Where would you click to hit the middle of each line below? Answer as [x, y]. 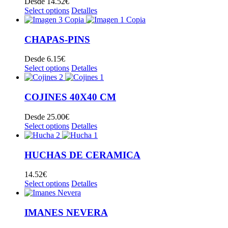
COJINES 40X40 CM [70, 97]
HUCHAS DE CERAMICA [82, 155]
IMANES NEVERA [66, 213]
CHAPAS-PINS [57, 39]
